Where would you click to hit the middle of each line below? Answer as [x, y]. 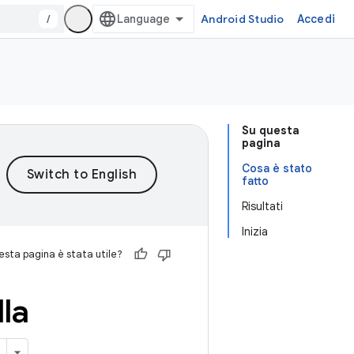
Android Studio [243, 19]
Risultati [262, 206]
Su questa [271, 130]
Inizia [255, 232]
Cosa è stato [277, 168]
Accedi [316, 19]
